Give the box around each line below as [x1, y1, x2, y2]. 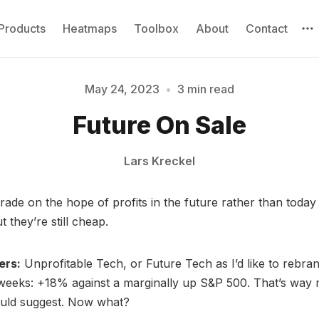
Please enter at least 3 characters [82, 135, 237, 147]
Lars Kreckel [124, 154, 195, 169]
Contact [246, 21, 288, 36]
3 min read [177, 82, 234, 96]
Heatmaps [63, 21, 117, 36]
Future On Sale [73, 110, 246, 140]
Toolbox [134, 21, 179, 36]
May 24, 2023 [85, 82, 159, 96]
